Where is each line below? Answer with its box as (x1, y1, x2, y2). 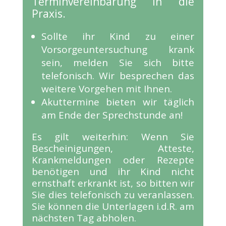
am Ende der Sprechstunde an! (41, 108, 185, 122)
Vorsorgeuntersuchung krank (41, 42, 195, 56)
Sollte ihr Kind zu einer (41, 29, 195, 43)
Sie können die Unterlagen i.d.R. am (31, 199, 195, 213)
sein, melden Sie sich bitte (41, 55, 195, 69)
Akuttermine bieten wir (41, 95, 164, 108)
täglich (163, 95, 195, 108)
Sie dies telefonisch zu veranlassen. (31, 188, 195, 201)
